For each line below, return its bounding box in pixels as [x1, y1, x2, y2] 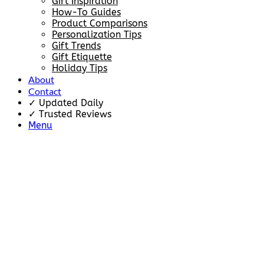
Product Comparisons [52, 18, 147, 29]
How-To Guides [52, 6, 121, 18]
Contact [28, 85, 61, 97]
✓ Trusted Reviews [28, 108, 111, 120]
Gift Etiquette [52, 51, 112, 63]
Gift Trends [52, 40, 101, 52]
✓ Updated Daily [28, 97, 103, 109]
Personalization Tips [52, 29, 141, 41]
